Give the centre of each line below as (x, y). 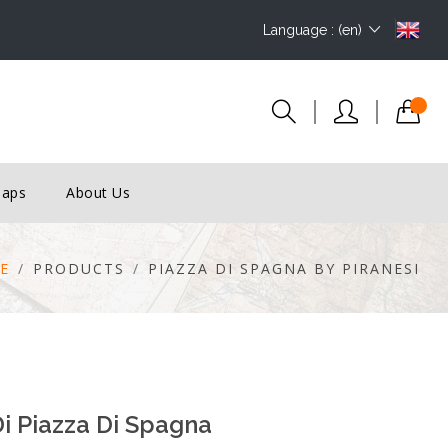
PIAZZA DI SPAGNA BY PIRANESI (283, 268)
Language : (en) (312, 29)
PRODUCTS (78, 268)
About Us (98, 192)
